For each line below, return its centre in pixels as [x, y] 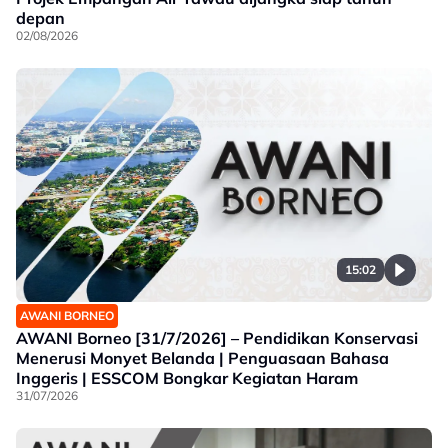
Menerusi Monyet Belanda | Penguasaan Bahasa [202, 357]
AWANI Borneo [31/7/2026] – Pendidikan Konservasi [217, 337]
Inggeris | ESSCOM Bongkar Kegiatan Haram [187, 377]
